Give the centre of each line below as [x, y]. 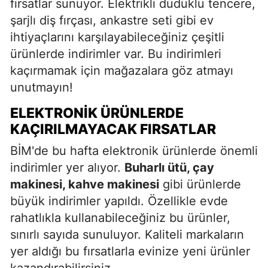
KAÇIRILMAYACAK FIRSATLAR [113, 129]
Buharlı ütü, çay [169, 167]
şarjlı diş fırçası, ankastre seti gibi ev [112, 20]
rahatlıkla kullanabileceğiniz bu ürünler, [120, 217]
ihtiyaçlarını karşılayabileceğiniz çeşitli [117, 37]
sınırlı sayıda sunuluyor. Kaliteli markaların [127, 234]
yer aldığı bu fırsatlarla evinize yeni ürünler [130, 251]
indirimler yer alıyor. [67, 167]
